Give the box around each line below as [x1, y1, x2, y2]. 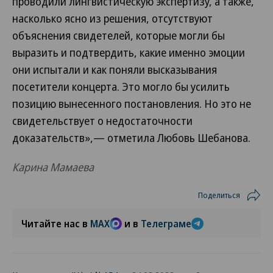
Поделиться [198, 190, 240, 200]
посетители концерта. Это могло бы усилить [12, 79, 230, 94]
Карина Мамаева [12, 160, 94, 174]
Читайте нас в [21, 217, 90, 230]
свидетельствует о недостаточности [12, 113, 193, 128]
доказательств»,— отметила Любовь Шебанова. [12, 130, 250, 145]
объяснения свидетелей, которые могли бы [12, 28, 225, 43]
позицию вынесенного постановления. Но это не [12, 96, 251, 111]
